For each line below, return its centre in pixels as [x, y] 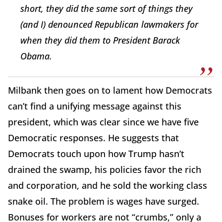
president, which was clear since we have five [103, 122]
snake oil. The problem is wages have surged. [104, 201]
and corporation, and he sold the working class [108, 186]
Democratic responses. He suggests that [93, 138]
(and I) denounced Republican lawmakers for [109, 25]
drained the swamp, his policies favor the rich [105, 170]
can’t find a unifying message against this [95, 106]
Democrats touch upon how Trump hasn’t [96, 154]
